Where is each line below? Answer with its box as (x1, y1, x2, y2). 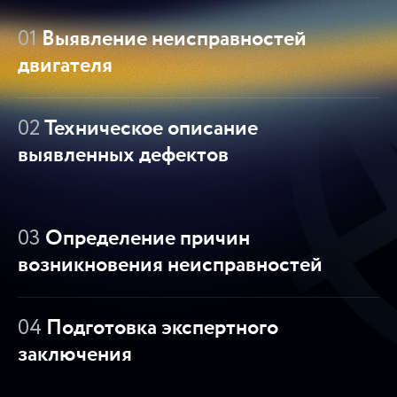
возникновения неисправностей (18, 249, 323, 281)
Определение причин (41, 222, 250, 254)
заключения (18, 339, 132, 370)
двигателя (18, 50, 113, 82)
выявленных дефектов (18, 139, 229, 171)
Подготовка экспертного (42, 312, 278, 344)
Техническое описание (40, 113, 258, 144)
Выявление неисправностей (37, 23, 307, 55)
